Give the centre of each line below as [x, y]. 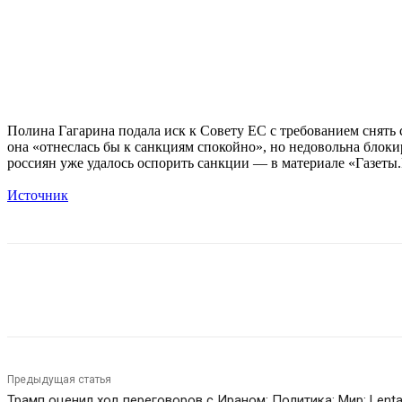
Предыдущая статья [59, 380]
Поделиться [109, 291]
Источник [38, 196]
